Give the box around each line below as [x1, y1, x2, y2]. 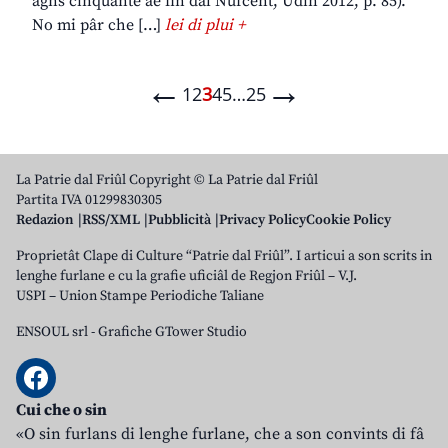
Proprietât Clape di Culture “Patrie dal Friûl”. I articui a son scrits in [16, 247, 432, 266]
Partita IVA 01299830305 [16, 191, 162, 210]
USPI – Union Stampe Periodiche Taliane [16, 287, 264, 306]
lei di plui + [165, 15, 245, 36]
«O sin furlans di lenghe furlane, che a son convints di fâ [16, 424, 424, 445]
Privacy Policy [219, 211, 306, 230]
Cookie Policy [306, 211, 391, 230]
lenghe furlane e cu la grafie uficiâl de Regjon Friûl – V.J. [16, 267, 357, 286]
